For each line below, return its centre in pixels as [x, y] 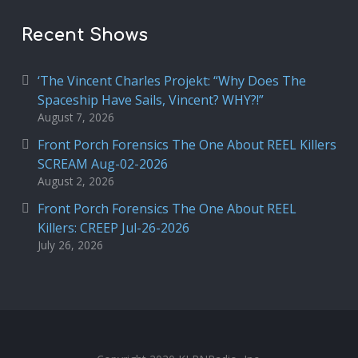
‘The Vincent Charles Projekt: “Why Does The [171, 81]
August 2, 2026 [76, 181]
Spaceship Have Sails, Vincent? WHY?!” [150, 100]
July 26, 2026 [70, 245]
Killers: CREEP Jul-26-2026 [113, 228]
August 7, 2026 [76, 117]
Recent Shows [85, 35]
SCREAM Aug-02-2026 [102, 164]
